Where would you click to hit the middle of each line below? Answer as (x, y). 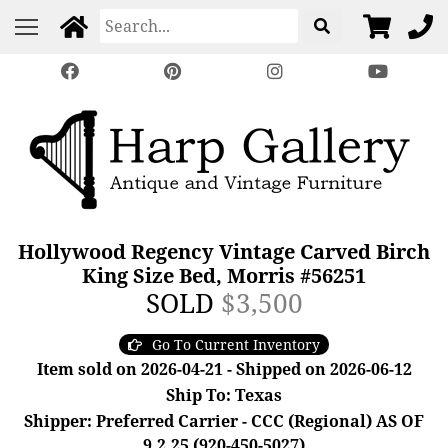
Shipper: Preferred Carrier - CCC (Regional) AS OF (224, 421)
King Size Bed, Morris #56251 (223, 275)
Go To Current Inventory (236, 344)
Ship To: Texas (224, 395)
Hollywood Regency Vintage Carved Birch (223, 251)
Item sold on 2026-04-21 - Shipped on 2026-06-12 (224, 369)
